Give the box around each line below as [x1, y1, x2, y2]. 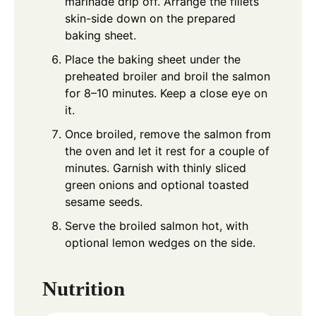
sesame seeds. [65, 195, 142, 209]
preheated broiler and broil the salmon [65, 69, 270, 84]
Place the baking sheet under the [65, 52, 241, 67]
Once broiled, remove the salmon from [65, 127, 271, 142]
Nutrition [42, 276, 125, 300]
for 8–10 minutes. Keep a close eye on [65, 86, 267, 101]
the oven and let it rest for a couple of [65, 144, 269, 159]
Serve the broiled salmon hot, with [65, 219, 248, 233]
